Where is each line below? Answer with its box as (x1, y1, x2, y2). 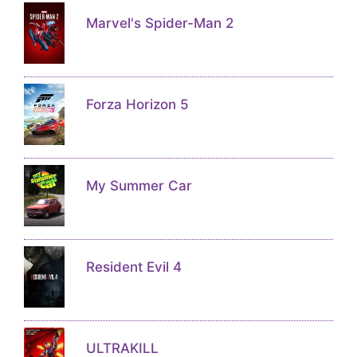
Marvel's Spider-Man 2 (85, 15, 233, 31)
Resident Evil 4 (85, 259, 182, 275)
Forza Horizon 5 (85, 96, 189, 112)
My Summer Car (85, 178, 192, 194)
